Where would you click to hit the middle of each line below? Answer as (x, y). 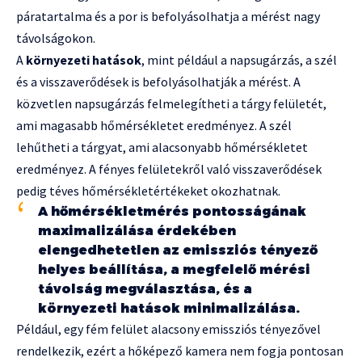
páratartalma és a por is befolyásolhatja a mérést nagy (168, 17)
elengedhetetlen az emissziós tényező (178, 250)
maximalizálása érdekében (137, 231)
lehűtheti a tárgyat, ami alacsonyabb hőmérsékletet (162, 147)
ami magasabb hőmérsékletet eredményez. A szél (154, 126)
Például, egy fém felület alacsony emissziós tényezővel (168, 329)
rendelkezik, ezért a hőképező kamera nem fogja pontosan (180, 351)
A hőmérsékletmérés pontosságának (172, 212)
